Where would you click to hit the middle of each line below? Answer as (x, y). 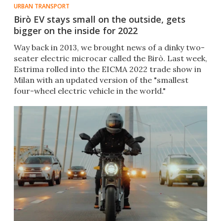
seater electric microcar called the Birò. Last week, (110, 58)
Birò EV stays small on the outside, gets (100, 19)
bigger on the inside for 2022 (76, 31)
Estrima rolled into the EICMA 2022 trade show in (108, 69)
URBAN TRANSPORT (42, 6)
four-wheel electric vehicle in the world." (90, 91)
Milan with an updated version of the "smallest (101, 80)
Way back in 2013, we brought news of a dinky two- (109, 48)
